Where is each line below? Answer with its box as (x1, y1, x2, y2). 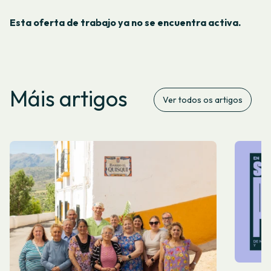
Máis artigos (10, 84, 128, 112)
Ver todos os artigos (163, 94, 243, 105)
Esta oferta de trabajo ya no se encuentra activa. (10, 16, 241, 29)
